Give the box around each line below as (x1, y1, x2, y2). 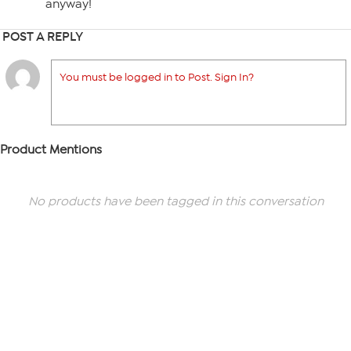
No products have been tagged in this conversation (27, 194, 324, 208)
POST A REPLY (2, 29, 83, 44)
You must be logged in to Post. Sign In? (60, 71, 254, 84)
